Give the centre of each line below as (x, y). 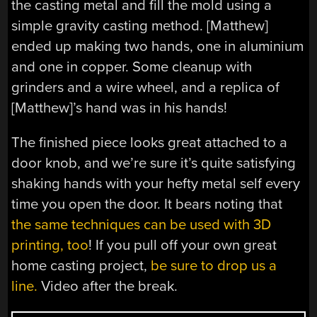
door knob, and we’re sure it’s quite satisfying (154, 163)
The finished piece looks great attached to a (150, 143)
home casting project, (81, 266)
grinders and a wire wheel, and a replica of (146, 87)
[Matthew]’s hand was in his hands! (120, 108)
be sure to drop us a (214, 266)
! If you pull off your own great (183, 246)
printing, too (50, 246)
